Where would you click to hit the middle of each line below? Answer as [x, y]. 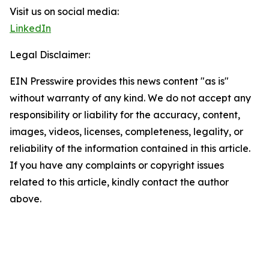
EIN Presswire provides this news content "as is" [119, 81]
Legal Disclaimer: [50, 55]
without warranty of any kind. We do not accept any [130, 98]
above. [26, 199]
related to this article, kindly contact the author [119, 182]
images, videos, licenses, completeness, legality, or [126, 131]
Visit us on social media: [64, 11]
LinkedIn [30, 28]
